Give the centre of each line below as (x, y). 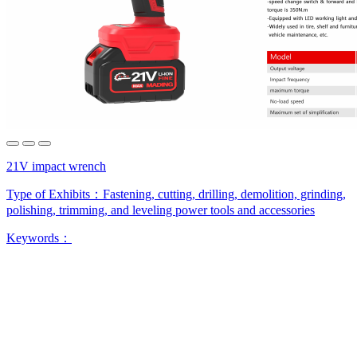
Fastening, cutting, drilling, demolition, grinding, (224, 194)
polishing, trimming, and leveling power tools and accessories (161, 210)
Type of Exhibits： (55, 194)
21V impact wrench (56, 166)
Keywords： (39, 237)
